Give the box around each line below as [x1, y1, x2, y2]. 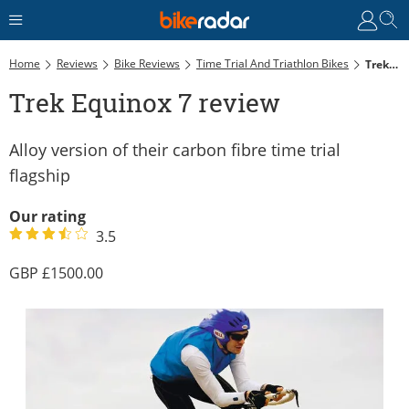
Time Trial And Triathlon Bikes [196, 55, 349, 71]
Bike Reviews [114, 55, 180, 71]
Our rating [9, 205, 86, 226]
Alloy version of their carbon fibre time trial [9, 138, 341, 161]
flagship [9, 163, 70, 186]
